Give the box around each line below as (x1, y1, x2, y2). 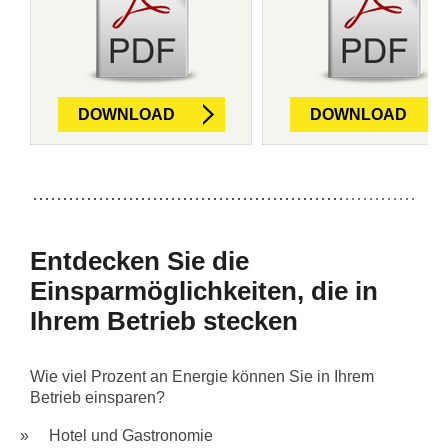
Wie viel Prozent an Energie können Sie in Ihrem (30, 368, 374, 385)
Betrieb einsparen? (30, 389, 165, 406)
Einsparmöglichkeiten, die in (30, 276, 378, 306)
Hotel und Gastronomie (49, 427, 213, 444)
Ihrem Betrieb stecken (30, 306, 298, 336)
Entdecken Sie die (30, 246, 249, 276)
